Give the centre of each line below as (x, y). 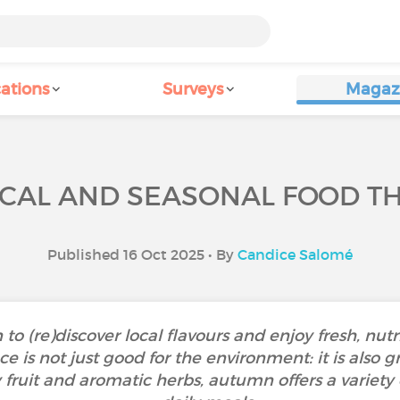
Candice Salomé (295, 254)
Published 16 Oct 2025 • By (142, 254)
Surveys (193, 89)
